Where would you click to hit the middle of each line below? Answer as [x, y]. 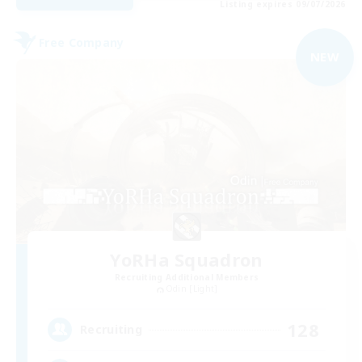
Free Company [82, 43]
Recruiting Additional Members [187, 278]
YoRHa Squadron [187, 260]
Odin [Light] [192, 289]
